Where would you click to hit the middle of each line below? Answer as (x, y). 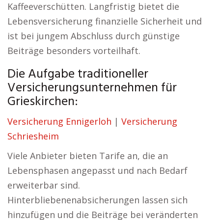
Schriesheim (33, 136)
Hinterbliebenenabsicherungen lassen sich (97, 200)
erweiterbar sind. (44, 185)
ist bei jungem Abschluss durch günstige (94, 36)
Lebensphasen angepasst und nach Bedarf (97, 170)
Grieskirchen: (43, 102)
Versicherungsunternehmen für (92, 88)
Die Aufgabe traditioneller (78, 74)
